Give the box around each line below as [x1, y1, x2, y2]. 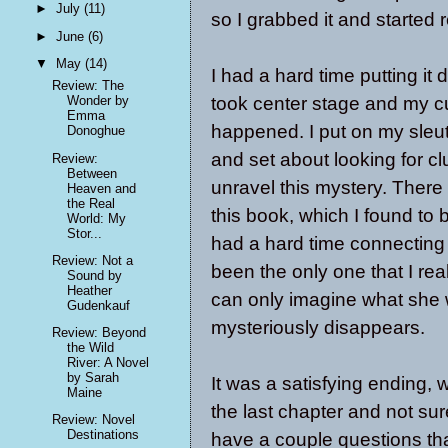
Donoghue [67, 123, 126, 139]
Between [67, 165, 118, 181]
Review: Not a [52, 252, 134, 268]
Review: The [52, 78, 125, 94]
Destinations [67, 427, 140, 443]
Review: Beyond [52, 325, 147, 341]
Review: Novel [52, 412, 136, 428]
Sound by [67, 267, 123, 283]
